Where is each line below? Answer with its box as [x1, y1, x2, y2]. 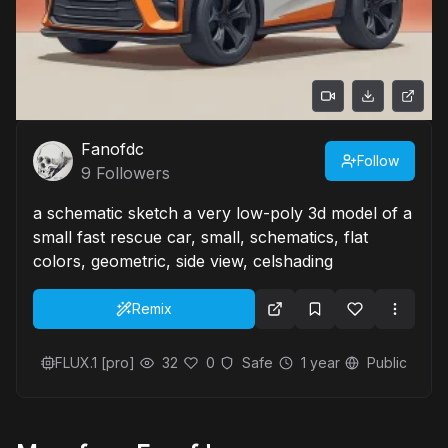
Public [366, 354, 407, 371]
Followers [91, 163, 170, 183]
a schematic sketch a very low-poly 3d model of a [33, 203, 412, 223]
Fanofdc [81, 139, 144, 159]
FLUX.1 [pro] [55, 354, 135, 371]
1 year [300, 354, 340, 371]
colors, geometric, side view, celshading [33, 251, 333, 271]
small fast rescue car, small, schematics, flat [33, 227, 368, 247]
